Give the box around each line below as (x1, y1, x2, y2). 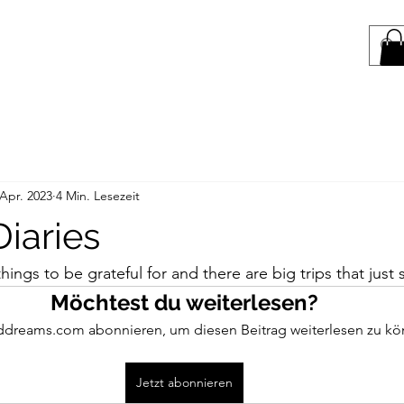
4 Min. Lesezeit (56, 188, 140, 205)
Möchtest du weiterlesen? (50, 289, 318, 316)
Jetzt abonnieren (135, 373, 233, 390)
